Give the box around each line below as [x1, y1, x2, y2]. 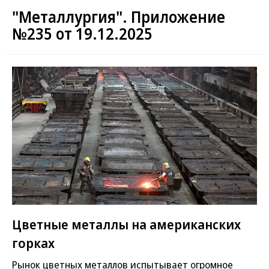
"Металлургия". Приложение [12, 6, 225, 28]
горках [12, 233, 55, 252]
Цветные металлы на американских [12, 214, 241, 233]
